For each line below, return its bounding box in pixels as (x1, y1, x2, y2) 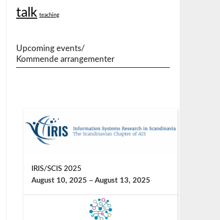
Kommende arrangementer (16, 55, 114, 63)
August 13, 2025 (94, 176, 150, 184)
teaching (39, 12, 59, 18)
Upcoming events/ (16, 44, 85, 53)
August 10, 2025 (31, 176, 87, 184)
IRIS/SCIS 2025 (31, 165, 82, 172)
